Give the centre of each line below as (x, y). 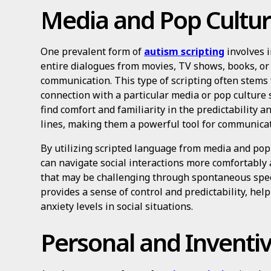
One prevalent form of (93, 51)
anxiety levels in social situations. (117, 206)
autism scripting (184, 51)
